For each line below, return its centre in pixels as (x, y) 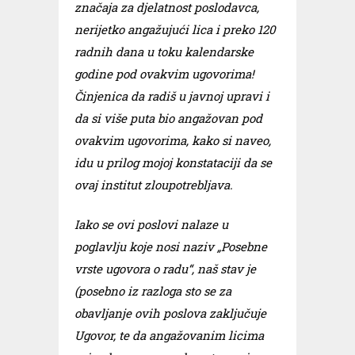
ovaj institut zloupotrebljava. (154, 185)
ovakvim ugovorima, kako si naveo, (173, 140)
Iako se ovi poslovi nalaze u (151, 224)
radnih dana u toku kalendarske (164, 52)
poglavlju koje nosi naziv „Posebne (171, 246)
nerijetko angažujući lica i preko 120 (175, 29)
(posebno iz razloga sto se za (153, 291)
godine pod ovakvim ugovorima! (164, 74)
